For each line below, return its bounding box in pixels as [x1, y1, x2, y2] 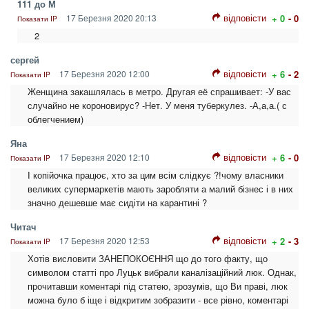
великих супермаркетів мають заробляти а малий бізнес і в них [28, 182, 293, 196]
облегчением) [28, 112, 83, 126]
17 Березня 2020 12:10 [57, 151, 150, 163]
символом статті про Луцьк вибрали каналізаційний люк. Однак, [28, 266, 297, 279]
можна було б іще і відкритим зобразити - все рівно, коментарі [28, 293, 288, 307]
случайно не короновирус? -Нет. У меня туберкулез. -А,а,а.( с [28, 99, 287, 112]
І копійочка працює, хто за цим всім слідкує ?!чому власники [28, 168, 283, 182]
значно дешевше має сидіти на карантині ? [28, 196, 207, 210]
